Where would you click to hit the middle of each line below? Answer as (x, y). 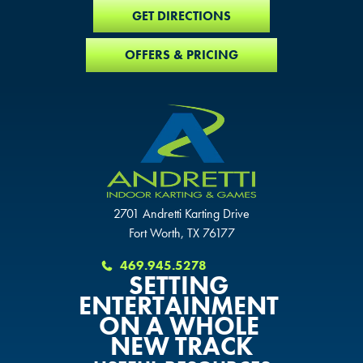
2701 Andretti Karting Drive (181, 213)
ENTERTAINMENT (181, 305)
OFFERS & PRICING (181, 55)
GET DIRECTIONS (181, 15)
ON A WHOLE (181, 326)
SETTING (181, 285)
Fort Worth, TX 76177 (181, 233)
